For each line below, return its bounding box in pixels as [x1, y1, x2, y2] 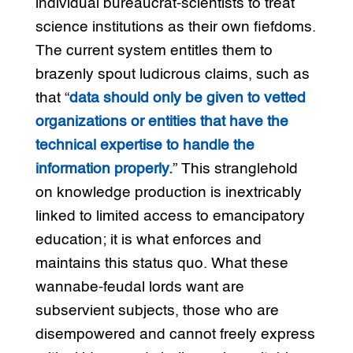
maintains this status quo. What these [35, 256, 288, 272]
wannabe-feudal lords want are [35, 280, 244, 295]
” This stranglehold [172, 162, 298, 177]
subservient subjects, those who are [35, 303, 279, 319]
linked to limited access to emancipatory [35, 209, 305, 225]
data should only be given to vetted [69, 91, 306, 106]
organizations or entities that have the [35, 114, 288, 130]
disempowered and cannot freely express [35, 327, 315, 343]
